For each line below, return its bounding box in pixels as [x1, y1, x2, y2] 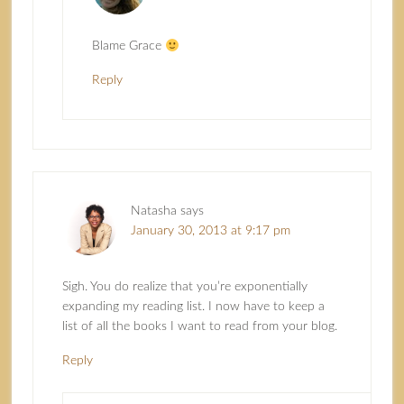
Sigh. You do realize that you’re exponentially [61, 280, 308, 294]
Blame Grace [91, 40, 165, 53]
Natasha [130, 205, 177, 218]
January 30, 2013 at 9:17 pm [130, 225, 290, 238]
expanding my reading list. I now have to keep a [61, 300, 325, 314]
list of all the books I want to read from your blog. [61, 320, 337, 334]
